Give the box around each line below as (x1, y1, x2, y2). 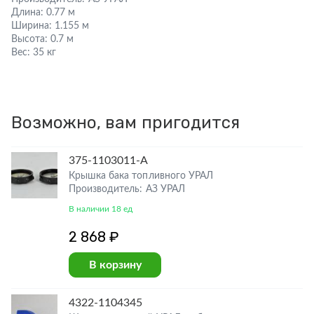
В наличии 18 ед (69, 205, 133, 213)
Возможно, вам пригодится (11, 113, 240, 132)
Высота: (11, 34, 48, 44)
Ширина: (11, 21, 53, 31)
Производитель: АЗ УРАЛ (69, 184, 185, 194)
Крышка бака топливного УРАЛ (69, 171, 213, 181)
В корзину (88, 259, 142, 271)
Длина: (11, 8, 44, 18)
